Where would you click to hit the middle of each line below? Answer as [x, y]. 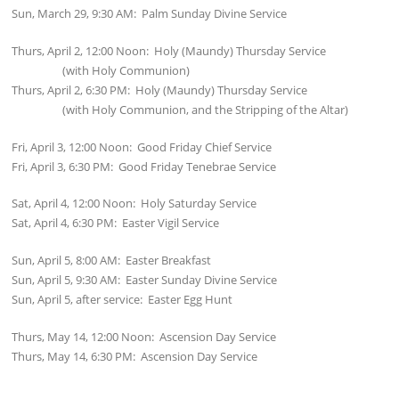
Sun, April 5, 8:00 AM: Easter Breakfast [112, 261]
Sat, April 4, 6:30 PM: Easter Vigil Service [116, 223]
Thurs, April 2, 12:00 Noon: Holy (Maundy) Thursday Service [169, 50]
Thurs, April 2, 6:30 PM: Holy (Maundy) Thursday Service [160, 90]
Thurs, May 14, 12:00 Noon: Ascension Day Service [144, 336]
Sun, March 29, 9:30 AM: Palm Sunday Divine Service [150, 14]
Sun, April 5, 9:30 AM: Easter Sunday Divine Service [145, 280]
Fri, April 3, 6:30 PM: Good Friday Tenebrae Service [144, 166]
